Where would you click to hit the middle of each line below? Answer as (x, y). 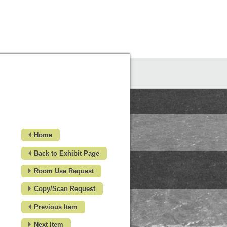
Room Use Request (64, 171)
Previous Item (56, 207)
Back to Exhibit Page (67, 153)
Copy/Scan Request (65, 189)
